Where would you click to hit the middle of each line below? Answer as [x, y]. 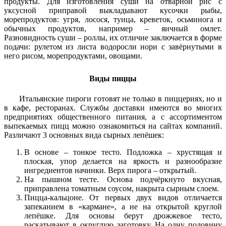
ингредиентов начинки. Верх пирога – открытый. [110, 170]
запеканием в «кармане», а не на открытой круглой [123, 206]
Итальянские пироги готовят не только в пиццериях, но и [121, 98]
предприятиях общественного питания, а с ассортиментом [113, 117]
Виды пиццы [113, 78]
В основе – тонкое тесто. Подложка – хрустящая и [123, 152]
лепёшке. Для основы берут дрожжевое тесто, [123, 215]
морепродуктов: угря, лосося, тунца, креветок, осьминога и [113, 19]
